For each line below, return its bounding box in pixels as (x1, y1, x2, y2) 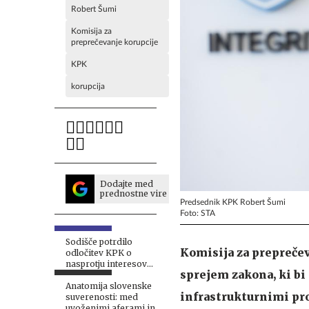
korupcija (71, 82, 105, 90)
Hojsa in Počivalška (66, 270, 146, 280)
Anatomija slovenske (66, 281, 152, 291)
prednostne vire (100, 188, 167, 199)
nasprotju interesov (66, 259, 147, 269)
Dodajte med (100, 179, 153, 189)
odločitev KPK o (66, 248, 132, 258)
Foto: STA (180, 208, 215, 217)
